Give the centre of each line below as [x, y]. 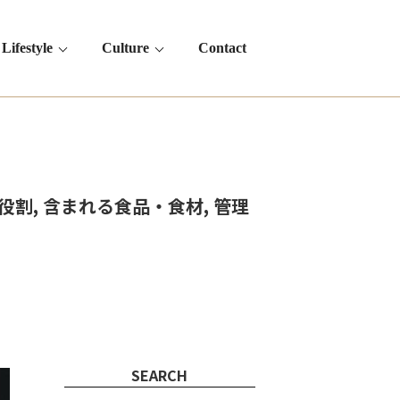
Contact [222, 48]
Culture [125, 48]
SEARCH [160, 375]
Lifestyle [27, 48]
